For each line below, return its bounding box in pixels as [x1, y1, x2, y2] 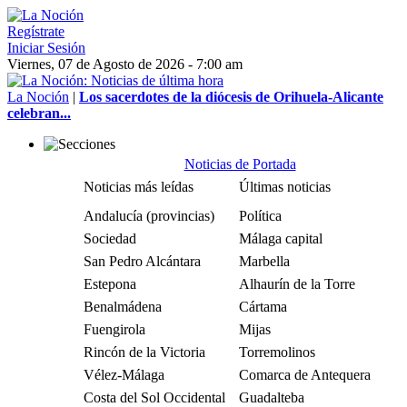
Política [239, 208, 282, 223]
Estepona [84, 276, 136, 292]
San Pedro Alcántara [84, 253, 201, 269]
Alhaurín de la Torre [239, 276, 355, 292]
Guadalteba [239, 390, 304, 405]
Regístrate [7, 24, 65, 39]
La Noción [7, 89, 69, 104]
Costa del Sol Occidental [84, 390, 225, 405]
